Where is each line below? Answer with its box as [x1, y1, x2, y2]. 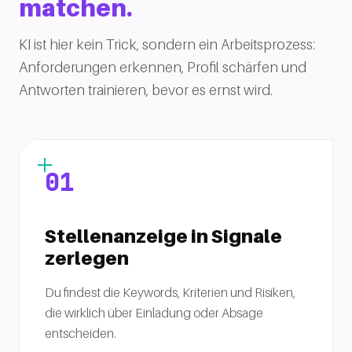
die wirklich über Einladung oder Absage [45, 305, 263, 321]
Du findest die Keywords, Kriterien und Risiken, [45, 284, 295, 300]
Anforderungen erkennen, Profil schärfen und [19, 59, 306, 75]
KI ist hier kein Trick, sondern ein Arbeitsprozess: [19, 36, 315, 53]
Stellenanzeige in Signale [45, 225, 282, 247]
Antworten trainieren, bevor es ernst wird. [19, 82, 273, 98]
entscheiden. [45, 325, 116, 341]
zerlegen [45, 247, 129, 269]
